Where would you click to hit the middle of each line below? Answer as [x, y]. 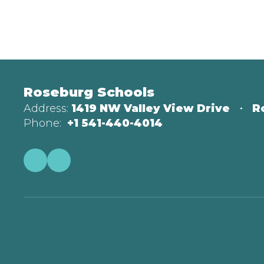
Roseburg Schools [89, 92]
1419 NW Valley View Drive [151, 108]
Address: [46, 108]
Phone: [42, 123]
